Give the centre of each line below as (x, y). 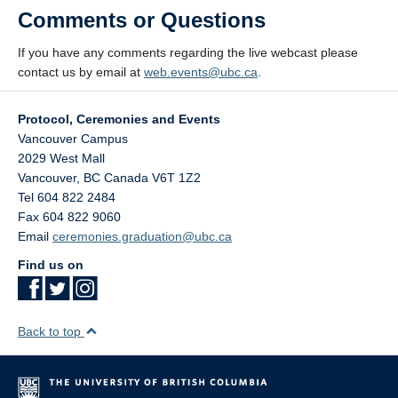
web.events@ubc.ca (201, 72)
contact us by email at (81, 72)
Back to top (51, 331)
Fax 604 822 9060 (69, 216)
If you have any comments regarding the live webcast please (188, 52)
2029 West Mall (61, 158)
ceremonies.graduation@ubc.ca (142, 236)
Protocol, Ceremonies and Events (119, 119)
